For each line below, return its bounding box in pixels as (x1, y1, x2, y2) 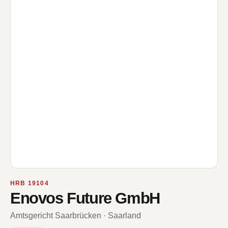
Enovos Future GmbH (10, 189, 160, 207)
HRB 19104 (10, 180, 49, 187)
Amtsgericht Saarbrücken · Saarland (10, 211, 141, 220)
